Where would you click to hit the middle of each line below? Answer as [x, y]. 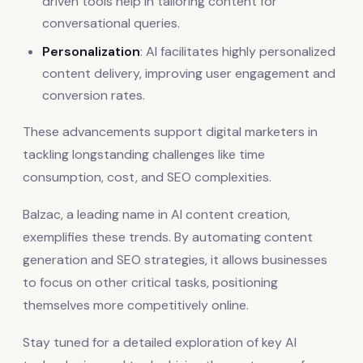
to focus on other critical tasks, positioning [150, 282]
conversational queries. [111, 23]
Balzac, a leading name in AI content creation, [156, 214]
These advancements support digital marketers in [170, 131]
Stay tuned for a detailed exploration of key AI [160, 342]
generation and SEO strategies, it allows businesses [175, 259]
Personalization [91, 51]
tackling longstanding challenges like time [144, 154]
